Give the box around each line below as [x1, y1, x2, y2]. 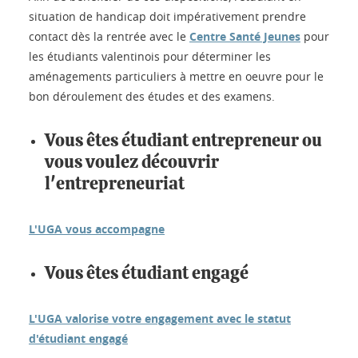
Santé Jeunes [229, 28, 300, 44]
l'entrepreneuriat [45, 174, 185, 193]
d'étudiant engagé [29, 330, 128, 346]
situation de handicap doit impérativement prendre [29, 8, 306, 24]
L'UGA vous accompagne [29, 221, 165, 237]
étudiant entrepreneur [121, 131, 299, 149]
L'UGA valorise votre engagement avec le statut [29, 310, 291, 326]
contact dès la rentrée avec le [29, 28, 189, 44]
